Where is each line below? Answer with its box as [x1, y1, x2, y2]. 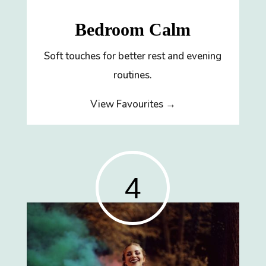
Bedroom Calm [75, 19, 191, 39]
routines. [113, 68, 153, 82]
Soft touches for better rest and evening [44, 49, 222, 63]
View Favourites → [90, 97, 176, 111]
